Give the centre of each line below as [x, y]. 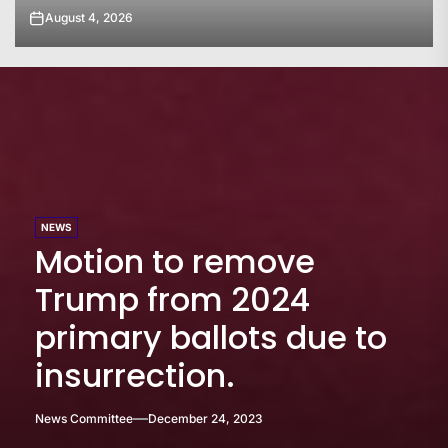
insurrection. [135, 376]
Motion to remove [175, 262]
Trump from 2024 [172, 300]
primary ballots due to [211, 338]
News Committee [84, 419]
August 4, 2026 [89, 18]
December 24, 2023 [205, 419]
